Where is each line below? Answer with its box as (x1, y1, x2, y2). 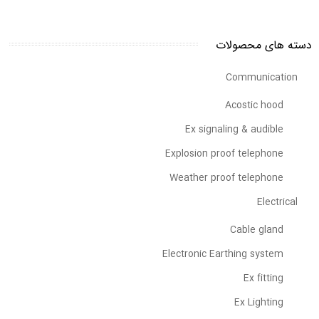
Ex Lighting (234, 294, 283, 310)
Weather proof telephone (169, 169, 283, 186)
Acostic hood (225, 97, 283, 113)
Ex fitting (244, 270, 283, 286)
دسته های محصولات (216, 36, 312, 56)
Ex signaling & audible (185, 121, 283, 137)
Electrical (257, 194, 298, 210)
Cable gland (230, 221, 283, 238)
